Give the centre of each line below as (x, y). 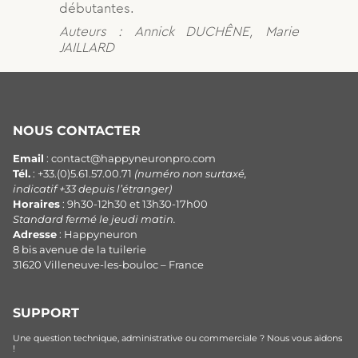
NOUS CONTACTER (77, 130)
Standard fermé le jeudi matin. (94, 219)
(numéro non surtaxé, (191, 173)
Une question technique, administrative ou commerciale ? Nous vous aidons (177, 338)
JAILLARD (87, 47)
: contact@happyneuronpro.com (130, 158)
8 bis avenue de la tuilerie (80, 249)
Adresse (35, 234)
